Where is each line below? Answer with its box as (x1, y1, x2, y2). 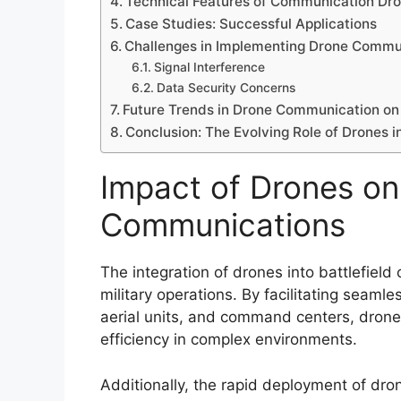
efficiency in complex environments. (100, 330, 357, 349)
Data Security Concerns (156, 81, 295, 96)
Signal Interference (153, 60, 265, 75)
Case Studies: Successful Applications (125, 15, 378, 33)
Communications (100, 206, 346, 244)
